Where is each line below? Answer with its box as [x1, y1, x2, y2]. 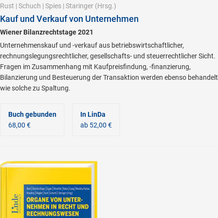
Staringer [66, 2, 93, 10]
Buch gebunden [8, 110, 56, 119]
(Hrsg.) [93, 2, 116, 10]
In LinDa [80, 110, 106, 119]
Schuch [18, 2, 41, 10]
